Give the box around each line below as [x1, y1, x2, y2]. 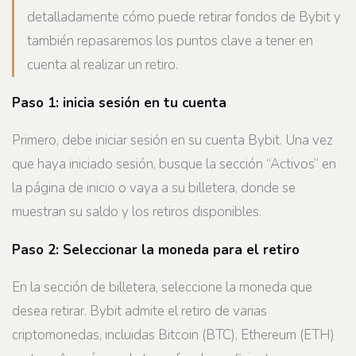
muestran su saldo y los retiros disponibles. [12, 203, 261, 222]
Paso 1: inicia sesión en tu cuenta [12, 93, 226, 112]
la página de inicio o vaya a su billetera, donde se [12, 179, 296, 198]
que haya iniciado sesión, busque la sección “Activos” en [12, 155, 336, 174]
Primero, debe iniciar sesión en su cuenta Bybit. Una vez [12, 131, 333, 150]
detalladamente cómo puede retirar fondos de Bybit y [27, 8, 341, 27]
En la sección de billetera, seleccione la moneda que [12, 278, 312, 297]
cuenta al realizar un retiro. [27, 56, 178, 75]
